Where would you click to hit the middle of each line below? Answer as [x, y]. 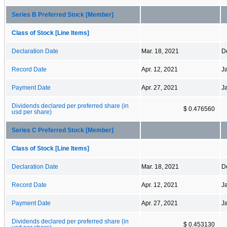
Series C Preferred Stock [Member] [63, 130]
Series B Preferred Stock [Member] [63, 14]
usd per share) [32, 112]
